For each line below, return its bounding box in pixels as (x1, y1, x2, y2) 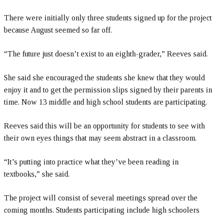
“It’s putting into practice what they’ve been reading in (4, 158, 179, 166)
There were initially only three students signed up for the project (4, 14, 212, 22)
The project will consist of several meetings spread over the (4, 194, 198, 202)
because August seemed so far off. (4, 26, 112, 34)
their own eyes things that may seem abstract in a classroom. (4, 134, 197, 142)
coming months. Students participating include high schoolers (4, 206, 200, 214)
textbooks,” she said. (4, 170, 70, 178)
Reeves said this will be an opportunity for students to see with (4, 122, 205, 130)
